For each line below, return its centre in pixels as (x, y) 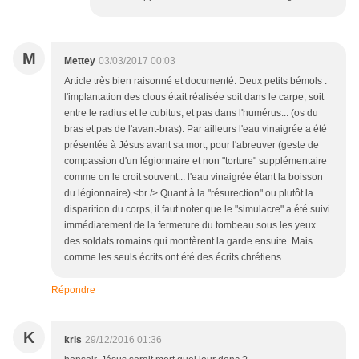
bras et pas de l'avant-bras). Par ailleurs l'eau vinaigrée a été (196, 129)
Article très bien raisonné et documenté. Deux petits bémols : (196, 81)
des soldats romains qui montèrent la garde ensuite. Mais (188, 242)
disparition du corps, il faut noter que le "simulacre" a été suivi (197, 210)
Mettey (80, 61)
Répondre (73, 290)
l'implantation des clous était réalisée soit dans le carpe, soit (194, 97)
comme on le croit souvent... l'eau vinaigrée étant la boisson (194, 177)
